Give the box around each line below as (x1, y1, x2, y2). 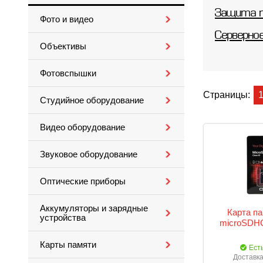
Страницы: (203, 90, 250, 100)
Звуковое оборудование (40, 150, 137, 159)
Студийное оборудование (40, 96, 144, 105)
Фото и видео (40, 15, 93, 24)
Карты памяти (40, 240, 96, 249)
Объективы (40, 42, 86, 51)
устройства (40, 213, 86, 222)
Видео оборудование (40, 123, 125, 132)
